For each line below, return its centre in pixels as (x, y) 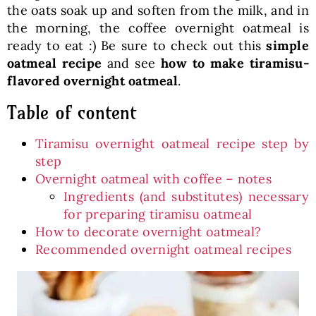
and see (131, 63)
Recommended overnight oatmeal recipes (163, 249)
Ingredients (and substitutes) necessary (186, 196)
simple (288, 45)
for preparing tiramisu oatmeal (158, 214)
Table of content (71, 113)
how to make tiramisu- (235, 63)
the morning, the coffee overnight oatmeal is (158, 28)
